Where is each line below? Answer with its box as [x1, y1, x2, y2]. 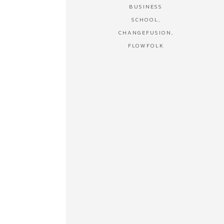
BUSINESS [129, 2, 163, 11]
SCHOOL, [131, 15, 160, 24]
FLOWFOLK [127, 41, 164, 50]
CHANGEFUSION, [118, 28, 173, 37]
